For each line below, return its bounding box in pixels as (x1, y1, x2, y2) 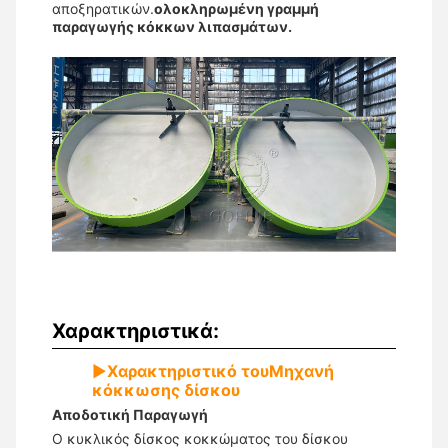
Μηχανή (269, 361, 334, 382)
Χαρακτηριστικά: (52, 319, 219, 344)
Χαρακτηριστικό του (107, 361, 269, 382)
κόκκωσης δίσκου (92, 380, 240, 401)
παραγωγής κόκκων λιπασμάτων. (52, 18, 292, 35)
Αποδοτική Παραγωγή (52, 406, 208, 424)
